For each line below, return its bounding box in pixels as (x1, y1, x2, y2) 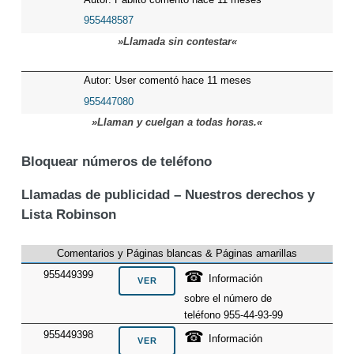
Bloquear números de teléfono (21, 154, 212, 170)
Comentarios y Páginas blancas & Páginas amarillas (57, 247, 297, 260)
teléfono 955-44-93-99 (184, 308, 284, 321)
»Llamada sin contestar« (117, 36, 237, 48)
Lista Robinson (21, 206, 116, 222)
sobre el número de (184, 292, 273, 304)
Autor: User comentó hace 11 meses (83, 74, 251, 87)
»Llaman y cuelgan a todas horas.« (92, 116, 262, 129)
